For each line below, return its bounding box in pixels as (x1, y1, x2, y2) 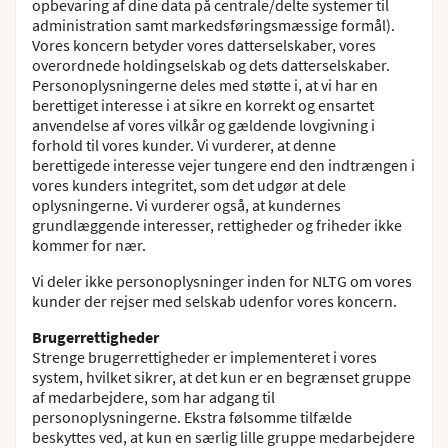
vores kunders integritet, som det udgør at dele (32, 175, 346, 195)
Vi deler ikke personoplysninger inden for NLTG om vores (32, 271, 412, 291)
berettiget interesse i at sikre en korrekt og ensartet (32, 95, 374, 115)
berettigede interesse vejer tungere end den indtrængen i (32, 155, 415, 175)
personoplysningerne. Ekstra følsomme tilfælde (32, 407, 352, 427)
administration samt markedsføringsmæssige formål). (32, 15, 395, 35)
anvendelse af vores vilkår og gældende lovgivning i (32, 115, 375, 135)
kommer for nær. (32, 235, 146, 255)
